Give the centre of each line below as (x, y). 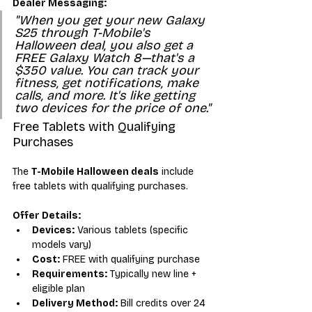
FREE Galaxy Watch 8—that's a (106, 57)
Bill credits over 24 (163, 303)
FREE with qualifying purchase (130, 259)
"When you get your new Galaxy (111, 20)
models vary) (62, 244)
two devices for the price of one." (112, 108)
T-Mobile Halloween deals (95, 171)
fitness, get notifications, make (108, 83)
